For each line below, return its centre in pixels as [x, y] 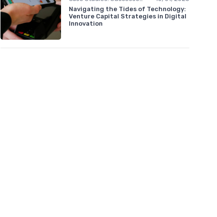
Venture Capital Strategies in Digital [128, 16]
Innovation [86, 23]
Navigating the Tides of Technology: [127, 9]
